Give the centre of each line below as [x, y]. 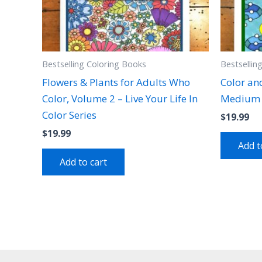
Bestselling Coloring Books [94, 64]
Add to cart [83, 162]
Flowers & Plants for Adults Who [116, 82]
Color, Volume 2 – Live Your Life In [120, 98]
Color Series [69, 115]
